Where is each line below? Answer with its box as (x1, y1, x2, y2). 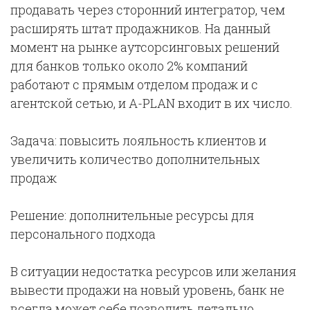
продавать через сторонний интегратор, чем (10, 1, 285, 19)
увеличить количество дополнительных (10, 151, 260, 168)
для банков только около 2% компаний (10, 57, 248, 75)
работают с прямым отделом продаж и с (10, 76, 258, 93)
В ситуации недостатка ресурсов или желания (10, 263, 296, 280)
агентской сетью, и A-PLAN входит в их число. (10, 95, 293, 112)
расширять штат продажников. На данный (10, 20, 271, 37)
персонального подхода (10, 226, 156, 243)
